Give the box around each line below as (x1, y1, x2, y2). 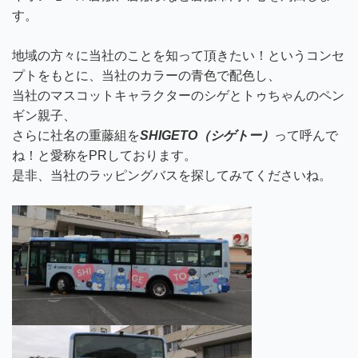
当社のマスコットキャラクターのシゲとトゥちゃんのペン (12, 89, 344, 102)
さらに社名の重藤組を (12, 129, 140, 142)
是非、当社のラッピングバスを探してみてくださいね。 (12, 169, 332, 182)
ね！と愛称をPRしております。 (12, 149, 197, 162)
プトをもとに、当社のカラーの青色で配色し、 (12, 69, 280, 82)
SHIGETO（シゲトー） (140, 129, 274, 142)
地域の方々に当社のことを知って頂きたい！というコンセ (12, 49, 344, 62)
